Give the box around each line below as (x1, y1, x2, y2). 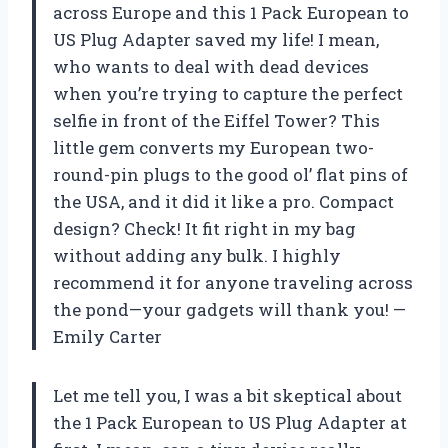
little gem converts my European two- (53, 135, 374, 159)
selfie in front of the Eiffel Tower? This (53, 108, 380, 132)
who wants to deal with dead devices (53, 54, 369, 78)
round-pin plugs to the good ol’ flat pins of (53, 162, 408, 186)
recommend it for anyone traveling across (53, 270, 413, 294)
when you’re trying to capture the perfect (53, 81, 403, 105)
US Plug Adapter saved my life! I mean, (53, 27, 379, 51)
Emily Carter (53, 324, 162, 348)
